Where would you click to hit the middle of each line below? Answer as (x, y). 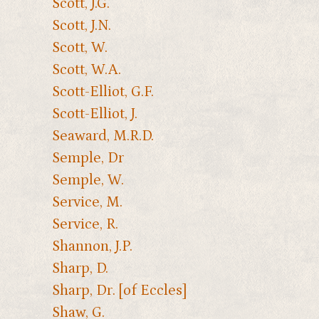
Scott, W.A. (86, 70)
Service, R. (85, 225)
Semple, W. (88, 181)
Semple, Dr (88, 158)
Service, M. (87, 203)
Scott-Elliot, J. (94, 114)
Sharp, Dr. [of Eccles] (119, 291)
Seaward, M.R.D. (103, 136)
